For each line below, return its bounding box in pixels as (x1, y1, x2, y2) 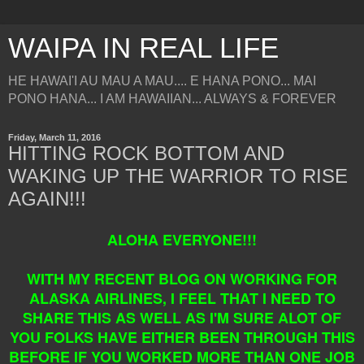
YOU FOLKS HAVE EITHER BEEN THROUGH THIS (9, 326, 355, 348)
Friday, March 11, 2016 (8, 132, 101, 142)
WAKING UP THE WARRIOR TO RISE (8, 165, 348, 187)
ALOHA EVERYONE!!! (107, 228, 257, 250)
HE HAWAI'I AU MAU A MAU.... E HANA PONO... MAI (8, 74, 316, 88)
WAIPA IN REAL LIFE (8, 32, 279, 63)
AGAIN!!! (8, 188, 86, 210)
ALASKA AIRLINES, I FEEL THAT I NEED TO (28, 287, 336, 309)
